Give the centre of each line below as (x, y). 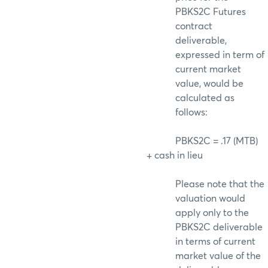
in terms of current (215, 241)
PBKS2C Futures (211, 12)
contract (194, 26)
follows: (191, 112)
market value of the (218, 256)
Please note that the (220, 184)
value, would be (209, 83)
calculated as (205, 98)
